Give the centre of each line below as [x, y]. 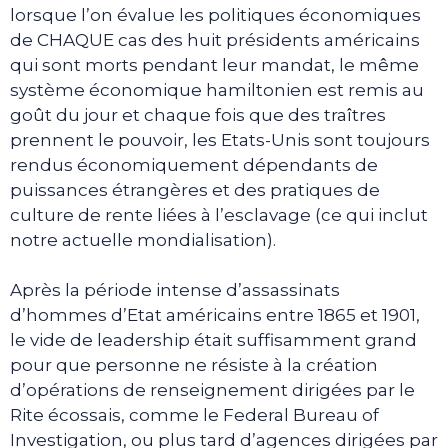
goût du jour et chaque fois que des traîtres [198, 114]
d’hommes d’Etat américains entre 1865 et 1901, [215, 315]
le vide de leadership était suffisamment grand [213, 340]
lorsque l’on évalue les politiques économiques [215, 14]
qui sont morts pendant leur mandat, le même [214, 64]
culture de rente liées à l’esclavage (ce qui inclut [219, 214]
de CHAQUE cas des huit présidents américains [215, 39]
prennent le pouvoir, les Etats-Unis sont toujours [220, 139]
